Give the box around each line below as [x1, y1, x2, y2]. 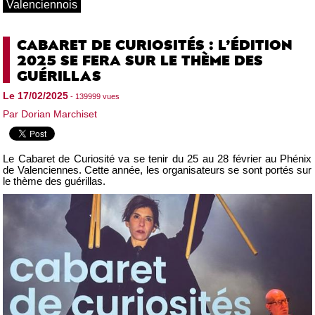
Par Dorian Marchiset [3, 108, 98, 120]
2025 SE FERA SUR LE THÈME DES [17, 49, 264, 70]
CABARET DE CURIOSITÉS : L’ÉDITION [17, 34, 293, 54]
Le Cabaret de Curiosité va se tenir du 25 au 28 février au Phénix [3, 153, 312, 165]
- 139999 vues [68, 91, 120, 101]
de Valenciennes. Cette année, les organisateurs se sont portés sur [3, 164, 312, 176]
